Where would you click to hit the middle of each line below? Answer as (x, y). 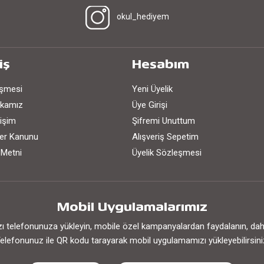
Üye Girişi (150, 105)
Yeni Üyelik (152, 89)
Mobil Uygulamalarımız (132, 208)
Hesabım (161, 65)
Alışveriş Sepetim (165, 137)
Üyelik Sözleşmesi (167, 153)
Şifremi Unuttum (164, 121)
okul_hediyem (143, 16)
